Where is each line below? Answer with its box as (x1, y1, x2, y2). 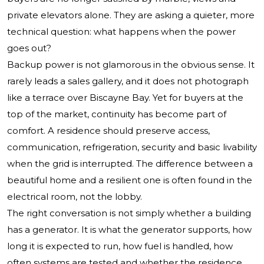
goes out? (7, 42, 51, 54)
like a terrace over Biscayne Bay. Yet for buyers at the (7, 92, 243, 104)
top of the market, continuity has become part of (7, 108, 226, 120)
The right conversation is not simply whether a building (7, 207, 251, 219)
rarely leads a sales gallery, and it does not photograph (7, 75, 249, 87)
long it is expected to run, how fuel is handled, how (7, 240, 233, 252)
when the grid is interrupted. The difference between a (7, 158, 253, 170)
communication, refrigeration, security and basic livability (7, 141, 257, 153)
